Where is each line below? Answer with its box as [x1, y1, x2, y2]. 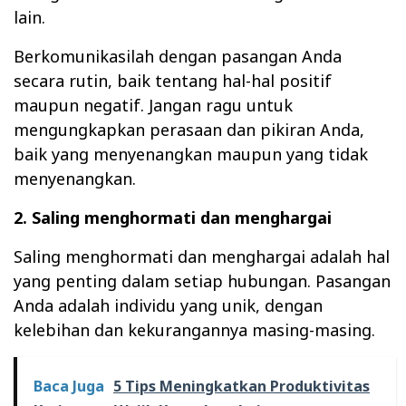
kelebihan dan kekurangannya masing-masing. [14, 318, 375, 341]
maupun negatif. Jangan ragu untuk [14, 93, 293, 116]
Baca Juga [34, 375, 104, 396]
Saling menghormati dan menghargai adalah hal [14, 245, 390, 267]
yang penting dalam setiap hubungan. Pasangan [14, 269, 391, 292]
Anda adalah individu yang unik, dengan [14, 294, 323, 316]
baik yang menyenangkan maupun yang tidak [14, 142, 368, 165]
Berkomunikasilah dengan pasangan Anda [14, 44, 342, 67]
